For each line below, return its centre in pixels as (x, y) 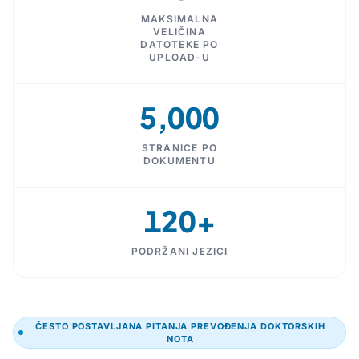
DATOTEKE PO (179, 45)
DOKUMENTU (179, 161)
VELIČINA (179, 32)
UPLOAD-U (179, 58)
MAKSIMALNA (179, 19)
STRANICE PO (179, 148)
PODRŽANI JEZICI (179, 252)
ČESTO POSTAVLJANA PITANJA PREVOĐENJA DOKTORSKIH (180, 327)
